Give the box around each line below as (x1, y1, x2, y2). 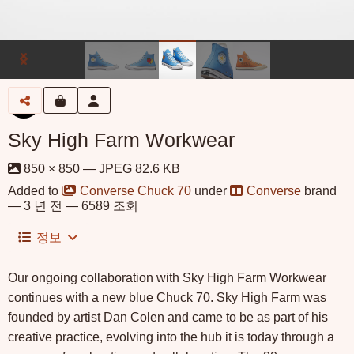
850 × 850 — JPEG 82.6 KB (21, 162, 180, 175)
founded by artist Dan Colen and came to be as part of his (8, 311, 328, 324)
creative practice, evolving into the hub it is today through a (8, 330, 334, 344)
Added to (8, 184, 62, 198)
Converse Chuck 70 (80, 184, 191, 198)
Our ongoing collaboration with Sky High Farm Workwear (8, 271, 326, 284)
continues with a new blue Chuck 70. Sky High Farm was (8, 291, 326, 304)
